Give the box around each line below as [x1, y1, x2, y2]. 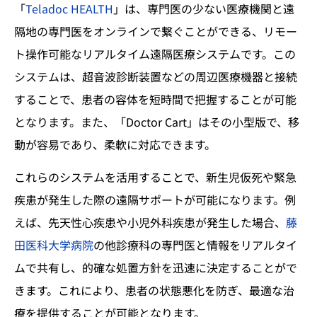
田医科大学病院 [14, 236, 93, 254]
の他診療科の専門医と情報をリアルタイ [93, 236, 297, 254]
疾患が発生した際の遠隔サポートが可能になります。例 [14, 191, 296, 209]
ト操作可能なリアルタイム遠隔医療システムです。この [14, 45, 296, 62]
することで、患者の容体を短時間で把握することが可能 [14, 90, 296, 108]
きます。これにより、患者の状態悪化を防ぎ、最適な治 [14, 282, 294, 299]
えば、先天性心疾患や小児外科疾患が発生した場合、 [14, 214, 286, 231]
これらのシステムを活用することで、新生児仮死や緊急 [14, 168, 296, 186]
